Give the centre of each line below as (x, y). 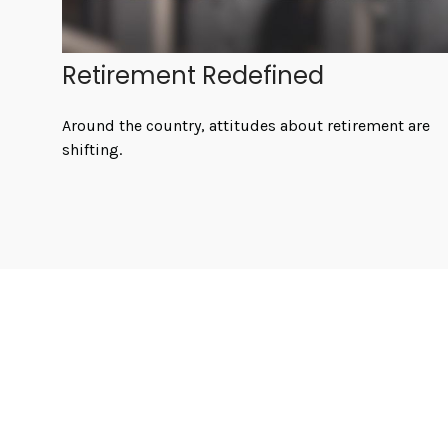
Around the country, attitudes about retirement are (246, 126)
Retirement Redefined (193, 76)
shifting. (92, 150)
